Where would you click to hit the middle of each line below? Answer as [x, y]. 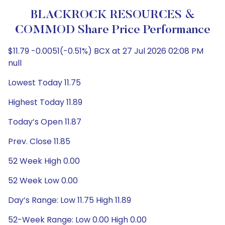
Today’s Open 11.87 [45, 122]
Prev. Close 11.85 [39, 141]
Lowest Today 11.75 [44, 83]
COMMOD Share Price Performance [113, 30]
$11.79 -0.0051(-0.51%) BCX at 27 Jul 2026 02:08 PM [106, 51]
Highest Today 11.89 [45, 102]
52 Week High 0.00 [44, 161]
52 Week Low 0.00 [43, 181]
